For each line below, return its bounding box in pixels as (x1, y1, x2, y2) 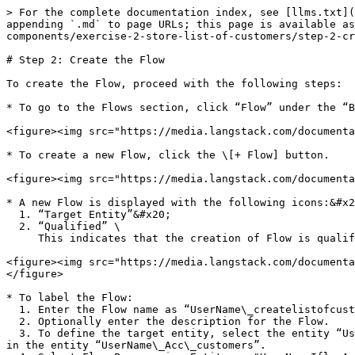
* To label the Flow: (6, 292, 133, 303)
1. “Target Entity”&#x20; (6, 208, 19, 220)
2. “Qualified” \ (6, 220, 19, 232)
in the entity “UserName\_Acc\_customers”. (6, 339, 266, 351)
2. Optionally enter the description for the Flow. (6, 315, 19, 327)
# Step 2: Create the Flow (6, 54, 165, 66)
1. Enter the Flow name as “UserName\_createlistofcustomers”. (6, 303, 19, 315)
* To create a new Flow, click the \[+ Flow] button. (6, 149, 330, 161)
